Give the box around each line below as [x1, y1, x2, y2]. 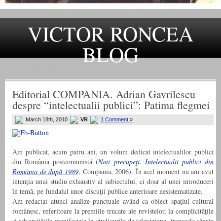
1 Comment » [101, 116, 133, 123]
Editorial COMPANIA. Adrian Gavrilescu [12, 87, 195, 102]
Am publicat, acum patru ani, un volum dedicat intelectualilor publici [12, 147, 214, 157]
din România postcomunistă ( [12, 157, 99, 167]
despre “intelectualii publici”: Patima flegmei [12, 98, 210, 112]
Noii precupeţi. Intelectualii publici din [98, 157, 214, 167]
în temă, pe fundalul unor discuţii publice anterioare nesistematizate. [12, 186, 203, 196]
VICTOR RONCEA [28, 20, 193, 48]
